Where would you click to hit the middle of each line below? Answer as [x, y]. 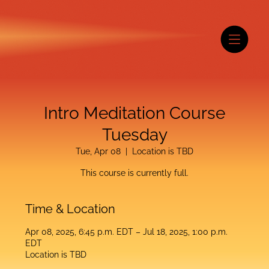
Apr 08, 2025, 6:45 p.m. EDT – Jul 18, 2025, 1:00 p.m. [127, 231]
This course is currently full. [134, 173]
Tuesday [134, 134]
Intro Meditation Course [134, 113]
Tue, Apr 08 [98, 151]
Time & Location [71, 209]
